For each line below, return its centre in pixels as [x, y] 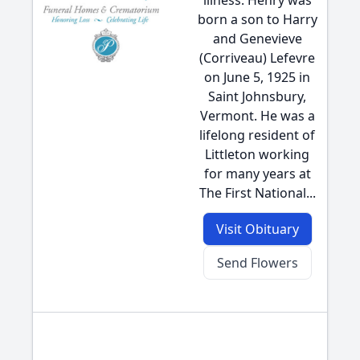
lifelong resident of [257, 135]
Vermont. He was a [257, 116]
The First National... [257, 193]
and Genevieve [257, 39]
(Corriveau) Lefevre [257, 58]
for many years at [257, 174]
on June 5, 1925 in [257, 77]
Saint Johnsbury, [257, 96]
